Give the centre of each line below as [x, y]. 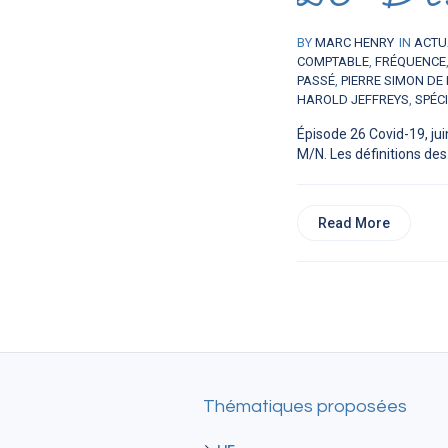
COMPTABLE [333, 62]
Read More [354, 223]
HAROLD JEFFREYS [353, 100]
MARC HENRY [354, 43]
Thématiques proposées [304, 407]
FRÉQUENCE [410, 62]
